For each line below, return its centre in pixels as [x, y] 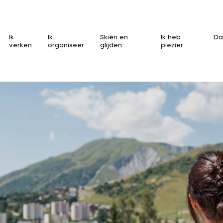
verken [20, 45]
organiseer [66, 45]
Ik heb [170, 37]
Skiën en [114, 37]
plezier [172, 45]
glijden [111, 45]
